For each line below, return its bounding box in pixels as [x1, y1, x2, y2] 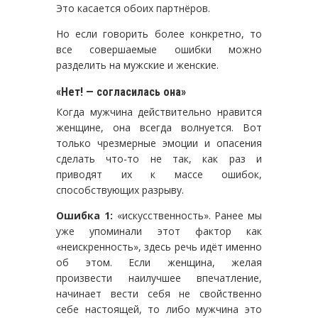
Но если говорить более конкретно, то [56, 26, 262, 40]
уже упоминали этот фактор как [56, 224, 262, 238]
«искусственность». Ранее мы [112, 208, 262, 222]
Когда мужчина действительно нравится [56, 104, 262, 119]
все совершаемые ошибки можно [56, 42, 262, 56]
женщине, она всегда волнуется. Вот [56, 120, 262, 134]
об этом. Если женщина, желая [56, 255, 262, 269]
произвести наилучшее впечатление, [56, 270, 262, 285]
